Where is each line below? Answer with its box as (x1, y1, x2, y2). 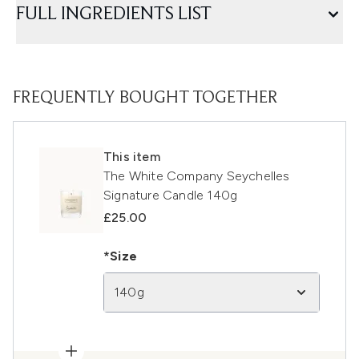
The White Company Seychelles (103, 168, 290, 184)
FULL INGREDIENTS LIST (16, 5, 212, 25)
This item (103, 149, 160, 165)
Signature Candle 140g (103, 188, 238, 204)
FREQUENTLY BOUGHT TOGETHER (13, 90, 278, 108)
